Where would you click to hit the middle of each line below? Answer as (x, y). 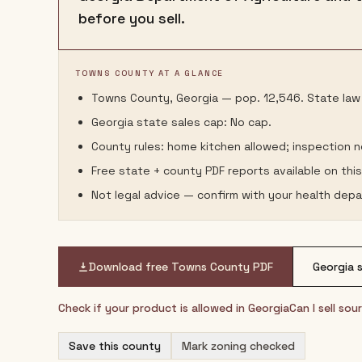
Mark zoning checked (238, 346)
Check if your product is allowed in (153, 308)
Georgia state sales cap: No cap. (181, 122)
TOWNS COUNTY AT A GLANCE (150, 73)
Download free (130, 267)
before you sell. (132, 18)
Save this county (115, 346)
